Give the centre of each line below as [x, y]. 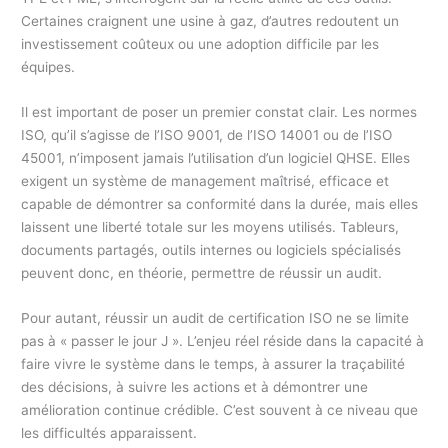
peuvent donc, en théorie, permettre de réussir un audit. [202, 273]
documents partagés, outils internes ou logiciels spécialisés [211, 250]
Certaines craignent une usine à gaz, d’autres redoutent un [210, 21]
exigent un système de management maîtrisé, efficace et [205, 181]
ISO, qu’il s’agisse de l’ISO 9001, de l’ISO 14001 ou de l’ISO [207, 135]
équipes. [48, 67]
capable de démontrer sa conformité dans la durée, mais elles [220, 204]
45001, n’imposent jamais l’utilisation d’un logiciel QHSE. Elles [216, 158]
